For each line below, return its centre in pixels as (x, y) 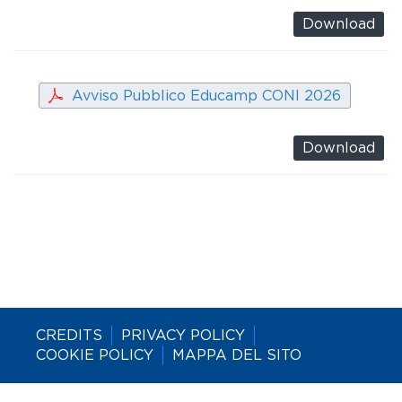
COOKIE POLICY (95, 355)
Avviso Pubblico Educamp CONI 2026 (206, 96)
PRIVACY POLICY (183, 335)
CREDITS (69, 335)
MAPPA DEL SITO (237, 355)
